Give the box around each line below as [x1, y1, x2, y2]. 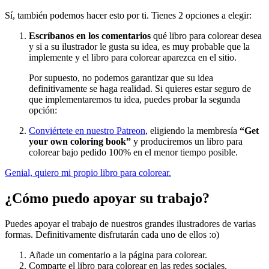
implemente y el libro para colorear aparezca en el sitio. [29, 52, 237, 62]
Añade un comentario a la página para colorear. [29, 249, 207, 260]
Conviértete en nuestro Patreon [29, 125, 145, 136]
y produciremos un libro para [131, 136, 243, 147]
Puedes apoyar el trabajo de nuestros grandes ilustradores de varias [5, 218, 256, 229]
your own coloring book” [29, 136, 131, 147]
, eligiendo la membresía [145, 125, 240, 136]
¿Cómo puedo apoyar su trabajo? [5, 190, 210, 206]
